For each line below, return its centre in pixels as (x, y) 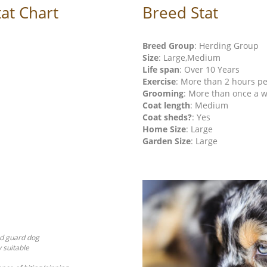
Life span (161, 69)
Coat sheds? (167, 117)
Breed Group (168, 45)
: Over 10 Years (209, 69)
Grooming (163, 93)
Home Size (164, 129)
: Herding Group (226, 45)
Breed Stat (180, 12)
